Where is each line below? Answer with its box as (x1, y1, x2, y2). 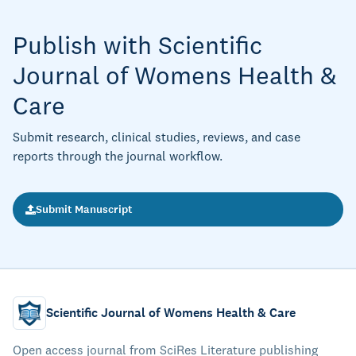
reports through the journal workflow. (13, 148, 222, 164)
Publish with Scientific (13, 29, 262, 60)
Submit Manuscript (36, 202, 133, 217)
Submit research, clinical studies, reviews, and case (13, 129, 300, 145)
